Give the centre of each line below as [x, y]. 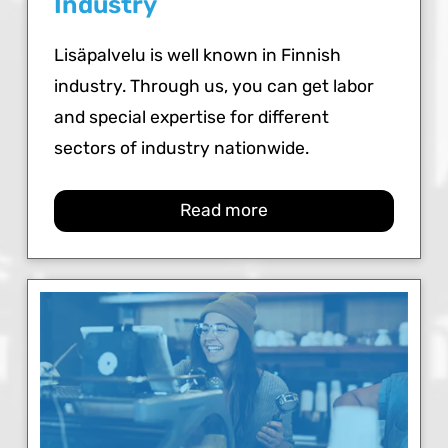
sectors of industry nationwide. [182, 147]
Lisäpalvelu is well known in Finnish [198, 54]
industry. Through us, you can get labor [214, 85]
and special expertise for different [192, 116]
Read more [223, 210]
